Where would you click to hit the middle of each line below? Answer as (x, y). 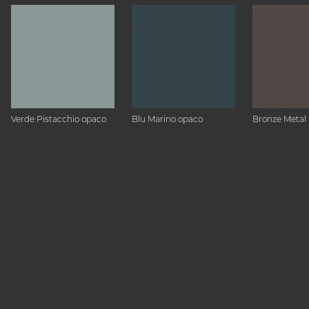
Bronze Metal (279, 119)
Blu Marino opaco (167, 119)
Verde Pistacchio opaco (59, 119)
